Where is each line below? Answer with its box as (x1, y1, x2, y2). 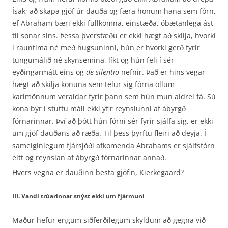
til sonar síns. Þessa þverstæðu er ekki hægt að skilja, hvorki (12, 31, 216, 40)
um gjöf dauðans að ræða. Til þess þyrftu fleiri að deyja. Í (12, 128, 206, 138)
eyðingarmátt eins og (12, 67, 86, 77)
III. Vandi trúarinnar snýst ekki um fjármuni (12, 192, 145, 201)
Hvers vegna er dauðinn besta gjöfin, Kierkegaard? (12, 167, 184, 177)
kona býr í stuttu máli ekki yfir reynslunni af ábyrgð (12, 104, 186, 113)
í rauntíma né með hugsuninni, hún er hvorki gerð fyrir (12, 43, 200, 52)
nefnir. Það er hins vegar (119, 67, 205, 77)
